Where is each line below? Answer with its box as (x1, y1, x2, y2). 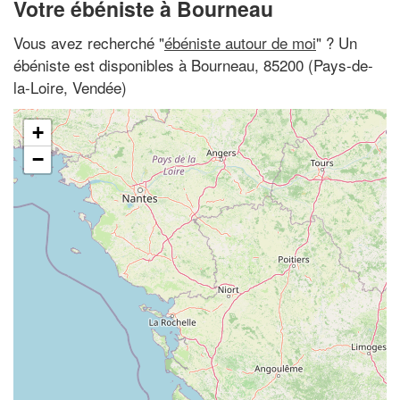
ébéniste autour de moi (164, 30, 316, 54)
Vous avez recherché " (13, 30, 164, 54)
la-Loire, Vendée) (13, 75, 127, 98)
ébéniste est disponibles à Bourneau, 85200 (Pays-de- (13, 53, 373, 76)
